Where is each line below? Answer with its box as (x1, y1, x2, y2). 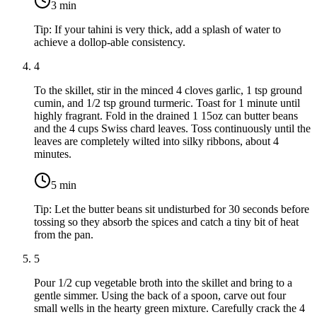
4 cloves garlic (176, 84, 241, 97)
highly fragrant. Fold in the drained (34, 110, 192, 122)
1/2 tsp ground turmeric (86, 97, 190, 110)
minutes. (34, 148, 71, 161)
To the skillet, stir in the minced (34, 84, 176, 97)
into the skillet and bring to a (163, 277, 292, 289)
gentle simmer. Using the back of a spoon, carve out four (34, 289, 286, 302)
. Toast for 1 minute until (190, 97, 300, 110)
